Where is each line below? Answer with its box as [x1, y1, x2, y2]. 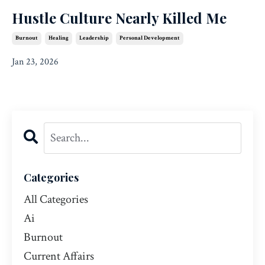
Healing [49, 34, 69, 42]
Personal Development [119, 34, 180, 42]
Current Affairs [24, 248, 94, 264]
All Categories [24, 191, 88, 207]
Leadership [79, 34, 109, 42]
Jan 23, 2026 [12, 55, 59, 68]
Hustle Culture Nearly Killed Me [12, 8, 227, 27]
